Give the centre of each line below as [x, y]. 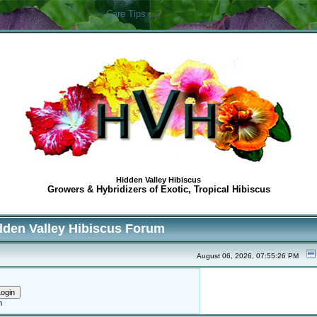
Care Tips [126, 14]
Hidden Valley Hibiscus [158, 180]
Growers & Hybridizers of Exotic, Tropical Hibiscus [158, 190]
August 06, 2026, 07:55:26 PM [247, 256]
